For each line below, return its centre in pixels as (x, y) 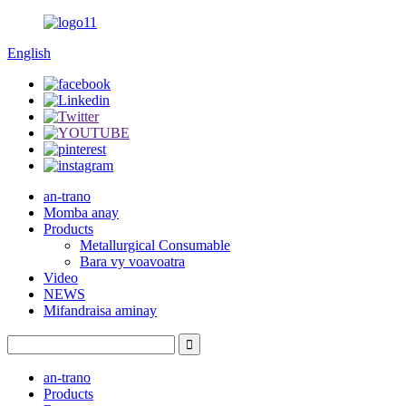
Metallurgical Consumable (155, 245)
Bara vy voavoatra (132, 261)
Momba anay (81, 213)
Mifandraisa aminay (100, 310)
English (29, 53)
